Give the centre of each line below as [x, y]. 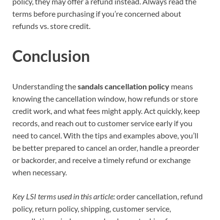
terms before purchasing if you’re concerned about [97, 13]
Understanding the [45, 86]
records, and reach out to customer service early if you [102, 123]
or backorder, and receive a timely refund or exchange [101, 160]
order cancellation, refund [159, 196]
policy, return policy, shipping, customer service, [92, 209]
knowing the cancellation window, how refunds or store [105, 99]
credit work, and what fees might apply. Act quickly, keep [106, 111]
